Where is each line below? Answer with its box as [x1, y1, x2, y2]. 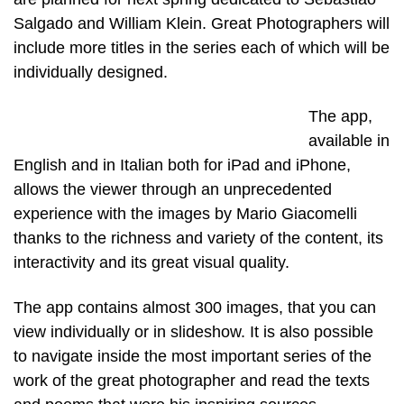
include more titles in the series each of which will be [14, 38, 390, 57]
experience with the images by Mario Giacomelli [14, 205, 357, 224]
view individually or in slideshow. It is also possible [14, 323, 373, 342]
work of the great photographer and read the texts [14, 372, 370, 390]
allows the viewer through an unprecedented [14, 180, 332, 199]
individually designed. [14, 62, 168, 81]
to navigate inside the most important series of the [14, 347, 372, 366]
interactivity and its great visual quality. [14, 253, 289, 272]
